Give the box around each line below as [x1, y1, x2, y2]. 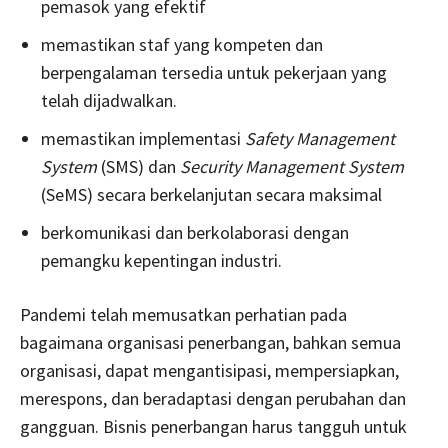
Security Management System [180, 154, 404, 178]
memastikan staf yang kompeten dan [41, 32, 323, 56]
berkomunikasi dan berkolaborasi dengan [41, 220, 349, 244]
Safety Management [245, 126, 395, 150]
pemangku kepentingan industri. [41, 248, 282, 272]
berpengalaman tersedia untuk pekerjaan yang [41, 60, 387, 84]
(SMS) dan [97, 154, 180, 178]
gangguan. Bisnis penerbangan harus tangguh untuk [20, 414, 407, 438]
